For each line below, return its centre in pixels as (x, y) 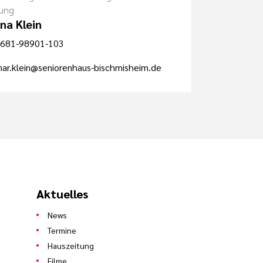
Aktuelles (62, 193)
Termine (62, 230)
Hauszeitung (70, 245)
